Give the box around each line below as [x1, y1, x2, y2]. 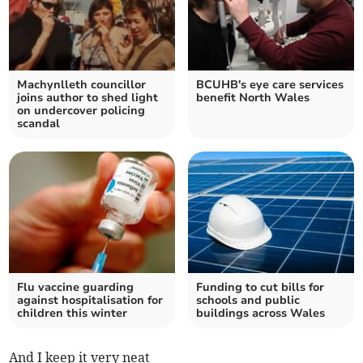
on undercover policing [17, 103, 146, 119]
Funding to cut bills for [196, 280, 324, 296]
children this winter [17, 305, 128, 322]
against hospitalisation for [17, 293, 164, 309]
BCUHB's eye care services [196, 77, 344, 93]
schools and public [196, 293, 300, 309]
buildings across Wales [196, 305, 325, 322]
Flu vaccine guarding [17, 280, 135, 296]
